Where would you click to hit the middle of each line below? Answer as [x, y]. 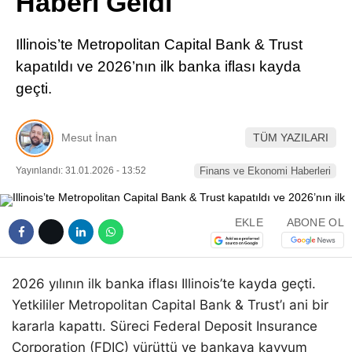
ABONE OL [315, 223]
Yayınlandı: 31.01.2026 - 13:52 [81, 170]
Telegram [260, 108]
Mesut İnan [89, 138]
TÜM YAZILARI [291, 138]
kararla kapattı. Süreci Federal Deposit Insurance [165, 326]
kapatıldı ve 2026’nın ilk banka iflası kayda [158, 66]
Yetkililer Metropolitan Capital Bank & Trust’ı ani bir [170, 304]
